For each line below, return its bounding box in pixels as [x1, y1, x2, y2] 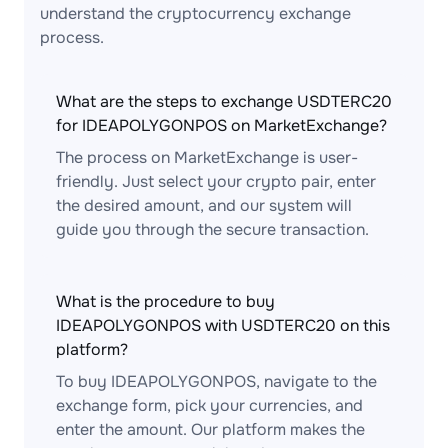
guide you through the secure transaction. [56, 219, 369, 240]
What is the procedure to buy [56, 291, 275, 312]
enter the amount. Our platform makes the [56, 419, 365, 440]
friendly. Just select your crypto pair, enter [56, 171, 376, 192]
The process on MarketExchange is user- [56, 147, 358, 168]
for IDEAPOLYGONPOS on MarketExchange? [56, 115, 387, 136]
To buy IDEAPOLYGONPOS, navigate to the [56, 371, 377, 392]
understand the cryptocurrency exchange [40, 3, 351, 24]
